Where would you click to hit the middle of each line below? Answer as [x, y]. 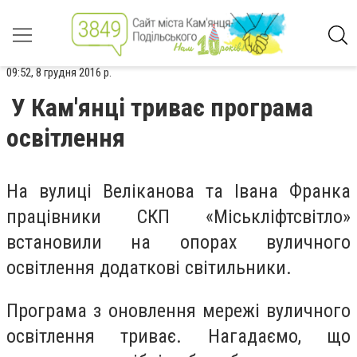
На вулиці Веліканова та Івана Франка [178, 191]
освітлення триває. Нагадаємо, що [178, 336]
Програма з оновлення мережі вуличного [178, 310]
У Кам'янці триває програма [162, 108]
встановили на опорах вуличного [178, 242]
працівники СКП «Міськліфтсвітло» [178, 217]
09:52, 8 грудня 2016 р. [59, 73]
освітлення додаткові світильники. [149, 268]
